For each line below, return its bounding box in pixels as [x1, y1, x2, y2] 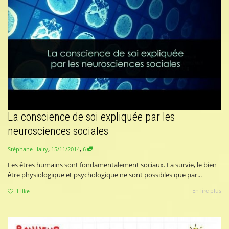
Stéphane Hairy [8, 145, 48, 153]
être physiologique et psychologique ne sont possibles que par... [8, 170, 202, 180]
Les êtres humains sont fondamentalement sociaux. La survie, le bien [8, 160, 217, 170]
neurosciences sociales [8, 124, 108, 138]
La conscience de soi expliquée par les [8, 110, 175, 123]
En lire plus [192, 187, 221, 195]
